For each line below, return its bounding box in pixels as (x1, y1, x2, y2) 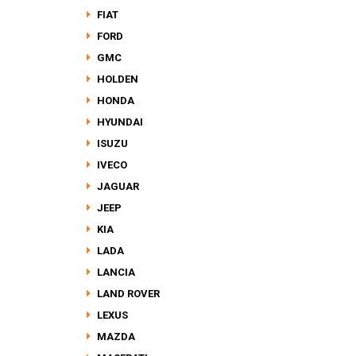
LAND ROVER (95, 288, 160, 300)
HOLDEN (95, 73, 138, 85)
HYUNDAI (95, 116, 143, 128)
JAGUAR (95, 180, 139, 192)
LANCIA (95, 266, 135, 278)
